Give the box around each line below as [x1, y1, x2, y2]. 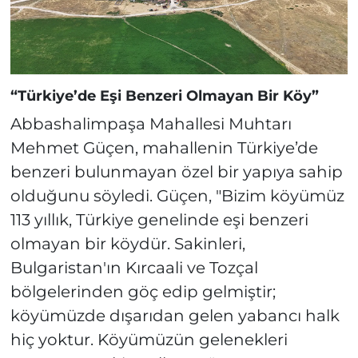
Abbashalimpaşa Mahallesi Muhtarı [10, 113, 292, 133]
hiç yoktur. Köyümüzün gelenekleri [10, 329, 288, 349]
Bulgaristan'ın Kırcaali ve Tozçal [10, 257, 258, 277]
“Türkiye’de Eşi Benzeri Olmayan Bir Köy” [10, 87, 319, 105]
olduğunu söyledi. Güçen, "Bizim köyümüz [10, 185, 344, 205]
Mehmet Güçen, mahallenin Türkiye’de [10, 137, 318, 157]
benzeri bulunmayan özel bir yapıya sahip [10, 161, 343, 181]
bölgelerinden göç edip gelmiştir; [10, 281, 276, 301]
